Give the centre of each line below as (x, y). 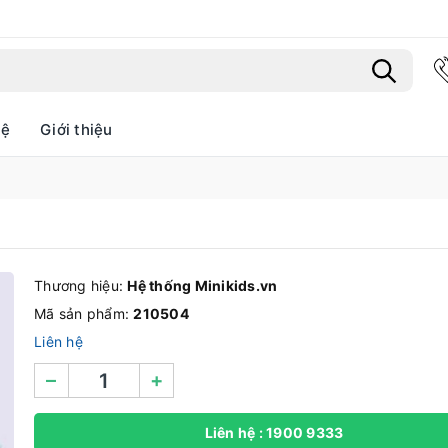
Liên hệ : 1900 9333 (274, 432)
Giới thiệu (76, 129)
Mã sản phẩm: (84, 313)
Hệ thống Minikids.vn (202, 285)
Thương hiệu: (81, 285)
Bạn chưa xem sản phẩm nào (224, 184)
